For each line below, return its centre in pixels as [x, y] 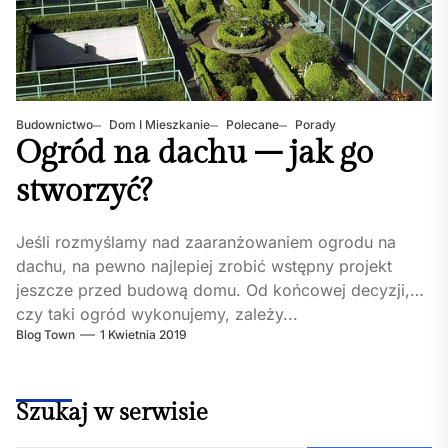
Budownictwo [54, 125]
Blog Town [45, 335]
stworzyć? [84, 191]
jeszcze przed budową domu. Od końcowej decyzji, [213, 290]
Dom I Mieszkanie [158, 125]
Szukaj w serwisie [112, 413]
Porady [314, 125]
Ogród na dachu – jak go [194, 153]
